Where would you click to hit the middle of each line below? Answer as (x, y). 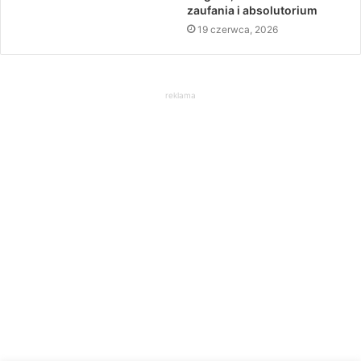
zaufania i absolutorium (252, 10)
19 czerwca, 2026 (238, 30)
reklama (180, 95)
